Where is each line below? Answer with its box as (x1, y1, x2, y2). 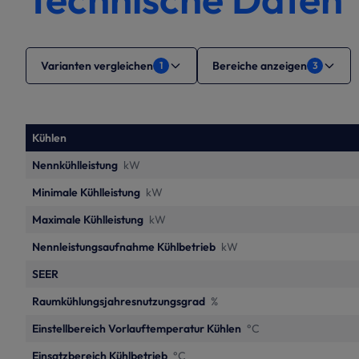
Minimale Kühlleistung (32, 185, 140, 200)
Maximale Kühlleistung (32, 212, 143, 227)
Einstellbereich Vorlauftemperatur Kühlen (32, 321, 241, 336)
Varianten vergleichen (41, 58, 153, 73)
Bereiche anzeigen (212, 58, 307, 73)
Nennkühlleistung (32, 158, 118, 172)
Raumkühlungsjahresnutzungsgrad (32, 294, 205, 309)
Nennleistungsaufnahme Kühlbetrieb (32, 240, 216, 254)
